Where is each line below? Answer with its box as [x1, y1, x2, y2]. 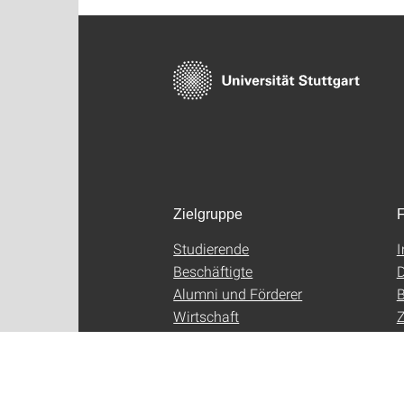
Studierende [173, 239, 250, 259]
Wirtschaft [173, 307, 240, 326]
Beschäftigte [173, 262, 253, 281]
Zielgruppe [173, 207, 243, 223]
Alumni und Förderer [173, 284, 303, 304]
